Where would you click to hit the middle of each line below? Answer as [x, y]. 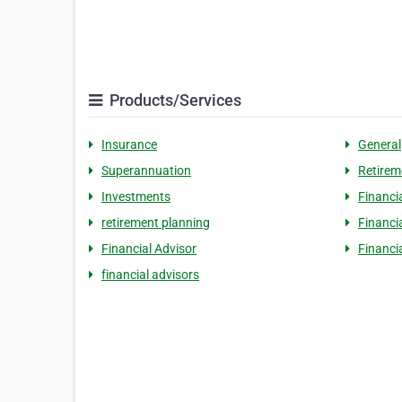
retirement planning [156, 223]
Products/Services [174, 100]
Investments [136, 197]
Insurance [129, 144]
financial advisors [150, 275]
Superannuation [146, 170]
